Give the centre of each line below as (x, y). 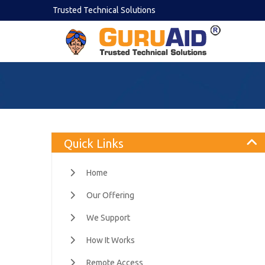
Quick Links (94, 143)
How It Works (111, 240)
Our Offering (110, 195)
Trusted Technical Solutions (104, 10)
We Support (108, 218)
